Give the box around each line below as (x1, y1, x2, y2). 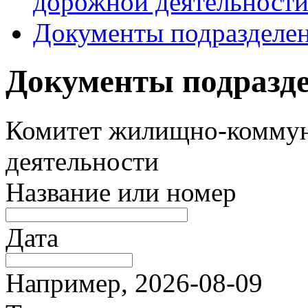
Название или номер (5, 177, 236, 207)
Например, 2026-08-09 (5, 267, 263, 298)
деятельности (5, 146, 159, 176)
